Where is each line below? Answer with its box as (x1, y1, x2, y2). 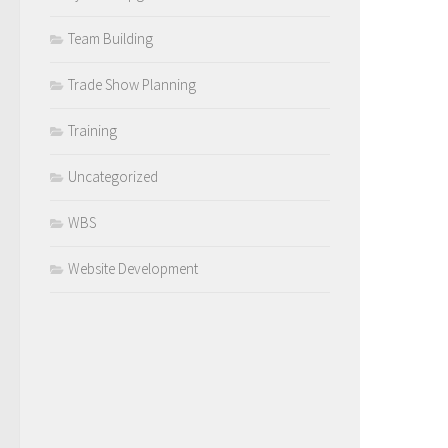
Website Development (68, 258, 198, 278)
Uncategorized (68, 166, 158, 186)
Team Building (68, 28, 153, 48)
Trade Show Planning (68, 74, 196, 94)
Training (68, 120, 117, 140)
